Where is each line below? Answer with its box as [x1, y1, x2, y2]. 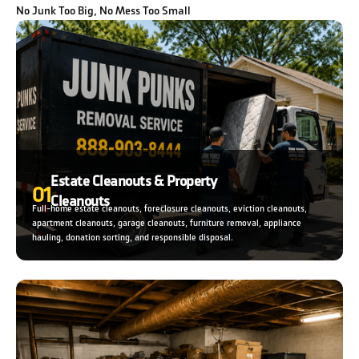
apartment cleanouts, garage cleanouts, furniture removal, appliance [32, 217, 301, 228]
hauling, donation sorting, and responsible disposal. [32, 232, 233, 243]
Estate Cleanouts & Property [50, 171, 217, 190]
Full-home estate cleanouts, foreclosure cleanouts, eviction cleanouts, [32, 203, 307, 214]
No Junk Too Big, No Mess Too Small [16, 3, 191, 18]
